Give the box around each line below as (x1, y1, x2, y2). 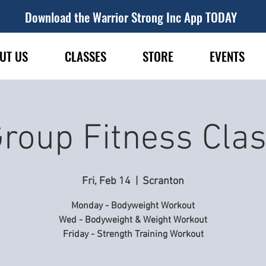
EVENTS (209, 47, 245, 65)
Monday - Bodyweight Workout (71, 200, 195, 212)
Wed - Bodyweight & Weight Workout (59, 214, 207, 226)
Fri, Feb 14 (82, 175, 131, 188)
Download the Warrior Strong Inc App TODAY (25, 8, 237, 26)
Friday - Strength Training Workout (62, 229, 204, 240)
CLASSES (64, 47, 106, 65)
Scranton (142, 175, 184, 188)
